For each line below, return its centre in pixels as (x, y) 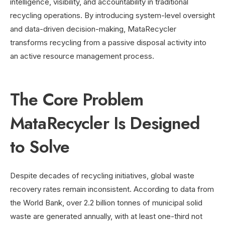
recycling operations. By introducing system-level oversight (113, 15)
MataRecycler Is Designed (105, 123)
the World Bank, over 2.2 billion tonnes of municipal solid (106, 202)
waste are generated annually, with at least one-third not (106, 216)
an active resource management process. (82, 56)
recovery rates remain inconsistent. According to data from (112, 189)
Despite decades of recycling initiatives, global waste (102, 175)
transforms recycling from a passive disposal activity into (108, 42)
